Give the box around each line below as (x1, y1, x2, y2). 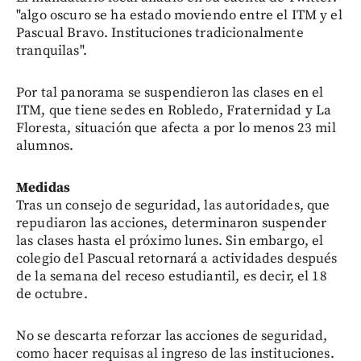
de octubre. (16, 285, 88, 303)
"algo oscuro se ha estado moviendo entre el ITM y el (16, 6, 342, 24)
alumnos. (16, 137, 74, 155)
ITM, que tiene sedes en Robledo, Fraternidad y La (16, 102, 332, 119)
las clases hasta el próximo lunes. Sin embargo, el (16, 232, 324, 250)
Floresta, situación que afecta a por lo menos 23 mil (16, 119, 336, 137)
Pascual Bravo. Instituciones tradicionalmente (16, 24, 304, 42)
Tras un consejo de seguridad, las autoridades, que (16, 197, 330, 214)
